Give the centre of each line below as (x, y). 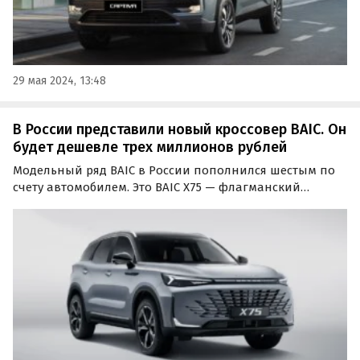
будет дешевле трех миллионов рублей (150, 147)
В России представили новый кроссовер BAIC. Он (180, 130)
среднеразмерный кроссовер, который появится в (162, 204)
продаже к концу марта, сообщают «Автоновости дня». (175, 221)
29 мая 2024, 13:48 (59, 81)
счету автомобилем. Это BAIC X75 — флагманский (157, 187)
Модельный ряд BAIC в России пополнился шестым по (174, 170)
